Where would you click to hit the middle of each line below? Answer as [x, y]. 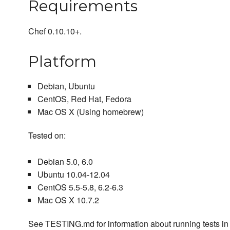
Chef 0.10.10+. [55, 31]
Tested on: [47, 136]
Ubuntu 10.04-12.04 [73, 175]
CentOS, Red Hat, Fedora [84, 99]
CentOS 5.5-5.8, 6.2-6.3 [80, 187]
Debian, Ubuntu [66, 86]
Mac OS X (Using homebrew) [90, 112]
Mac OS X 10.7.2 [68, 200]
